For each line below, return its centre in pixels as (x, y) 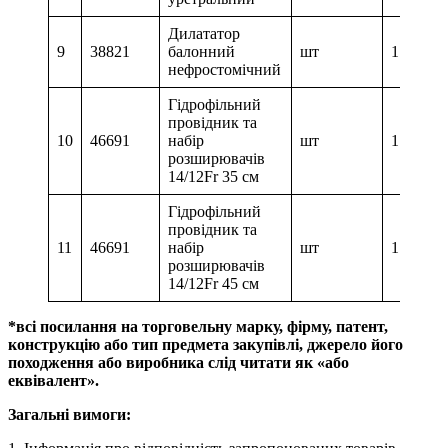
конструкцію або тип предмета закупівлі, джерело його (205, 345)
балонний (201, 52)
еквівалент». (53, 381)
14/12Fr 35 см (213, 177)
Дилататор (204, 34)
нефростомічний (224, 70)
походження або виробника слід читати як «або (178, 363)
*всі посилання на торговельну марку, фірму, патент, (198, 327)
